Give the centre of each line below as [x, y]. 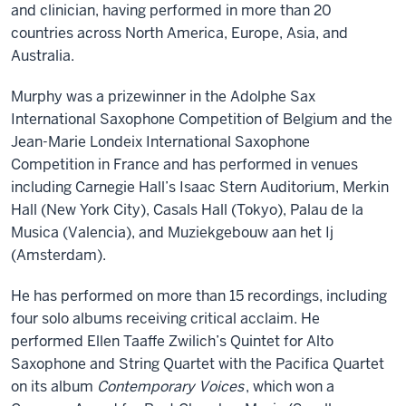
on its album [54, 387]
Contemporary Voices [170, 387]
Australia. [43, 56]
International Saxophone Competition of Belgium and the [202, 119]
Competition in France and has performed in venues [184, 164]
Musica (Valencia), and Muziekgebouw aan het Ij [172, 232]
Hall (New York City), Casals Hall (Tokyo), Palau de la [187, 210]
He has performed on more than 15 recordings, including [199, 296]
